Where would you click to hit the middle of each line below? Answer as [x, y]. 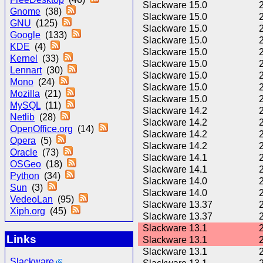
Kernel [24, 59]
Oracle [24, 153]
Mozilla [25, 94]
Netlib [22, 117]
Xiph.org [28, 211]
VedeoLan [31, 200]
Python [25, 176]
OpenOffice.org [41, 129]
